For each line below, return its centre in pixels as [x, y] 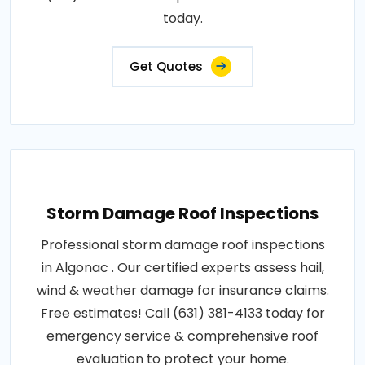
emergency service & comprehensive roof [182, 336]
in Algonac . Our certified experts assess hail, [182, 268]
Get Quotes [166, 67]
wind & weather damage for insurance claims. [182, 291]
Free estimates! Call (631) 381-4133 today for [182, 314]
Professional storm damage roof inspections [182, 245]
